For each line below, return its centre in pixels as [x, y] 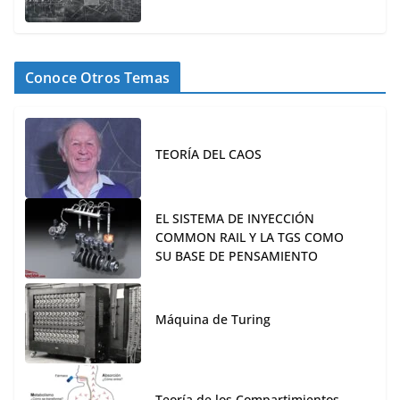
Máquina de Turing [215, 320]
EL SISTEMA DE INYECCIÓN [235, 218]
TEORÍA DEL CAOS [208, 154]
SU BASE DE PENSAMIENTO [237, 255]
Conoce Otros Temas [97, 77]
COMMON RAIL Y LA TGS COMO [250, 237]
